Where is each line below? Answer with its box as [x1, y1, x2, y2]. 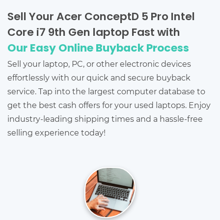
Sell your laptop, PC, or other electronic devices [7, 58, 191, 69]
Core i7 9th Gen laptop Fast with [7, 24, 180, 43]
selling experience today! [7, 127, 106, 138]
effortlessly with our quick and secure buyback [7, 72, 191, 83]
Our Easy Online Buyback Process [7, 40, 189, 58]
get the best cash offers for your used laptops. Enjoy [7, 100, 211, 110]
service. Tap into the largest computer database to [7, 86, 205, 97]
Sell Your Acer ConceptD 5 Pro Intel [7, 8, 195, 27]
